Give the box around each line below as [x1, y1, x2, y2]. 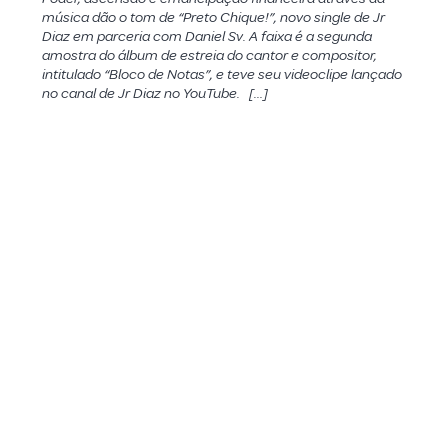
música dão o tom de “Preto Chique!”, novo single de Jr [41, 8, 385, 27]
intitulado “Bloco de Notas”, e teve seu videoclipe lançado [41, 65, 402, 84]
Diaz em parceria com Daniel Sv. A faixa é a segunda [41, 27, 372, 46]
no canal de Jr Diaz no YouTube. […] [41, 84, 268, 103]
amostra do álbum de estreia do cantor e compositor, [41, 46, 377, 65]
